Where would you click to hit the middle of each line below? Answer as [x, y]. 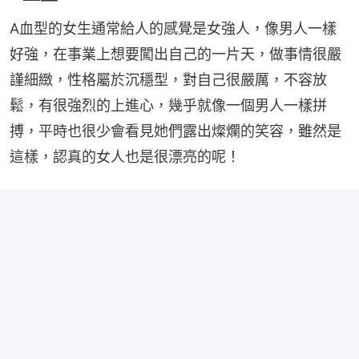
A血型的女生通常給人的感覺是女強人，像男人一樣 [173, 29]
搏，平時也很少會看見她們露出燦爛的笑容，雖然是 [175, 131]
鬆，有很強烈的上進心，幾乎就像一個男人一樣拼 [168, 106]
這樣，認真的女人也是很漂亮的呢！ [125, 157]
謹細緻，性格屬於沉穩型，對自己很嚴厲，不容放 [168, 80]
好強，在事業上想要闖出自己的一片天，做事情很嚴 [175, 54]
